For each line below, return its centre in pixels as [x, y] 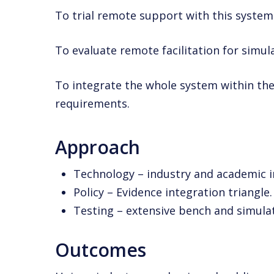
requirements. [93, 103]
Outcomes [101, 250]
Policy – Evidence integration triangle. [173, 192]
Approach [98, 147]
